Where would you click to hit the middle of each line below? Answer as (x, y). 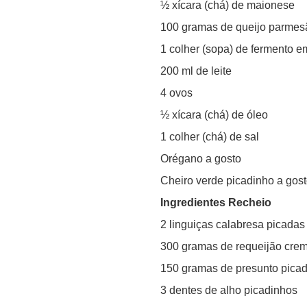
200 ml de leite (196, 71)
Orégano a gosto (201, 158)
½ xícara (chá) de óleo (214, 114)
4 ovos (176, 93)
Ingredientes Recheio (216, 202)
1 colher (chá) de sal (210, 136)
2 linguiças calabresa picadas (233, 224)
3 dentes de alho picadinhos (229, 290)
